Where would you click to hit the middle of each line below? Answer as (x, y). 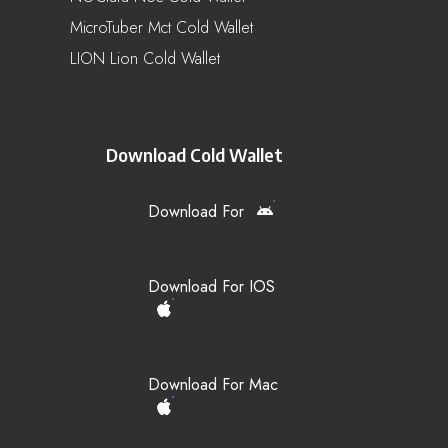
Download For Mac (213, 384)
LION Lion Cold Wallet (145, 58)
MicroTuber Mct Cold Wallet (161, 27)
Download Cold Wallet (194, 154)
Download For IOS (211, 286)
